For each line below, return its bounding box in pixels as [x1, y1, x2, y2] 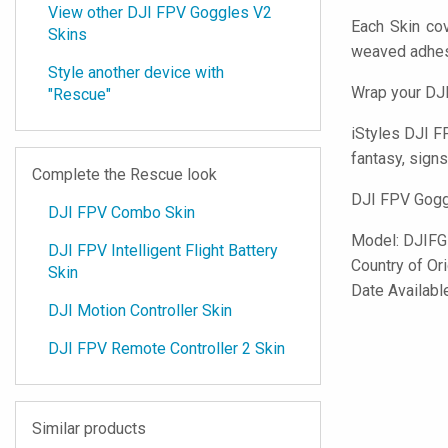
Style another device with [48, 63, 224, 82]
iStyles [351, 124, 400, 143]
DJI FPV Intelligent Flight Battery [48, 241, 278, 260]
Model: [351, 231, 403, 250]
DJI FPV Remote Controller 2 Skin [48, 339, 285, 358]
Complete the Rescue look [32, 165, 217, 184]
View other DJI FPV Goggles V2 [48, 3, 272, 22]
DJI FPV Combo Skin [48, 203, 195, 222]
